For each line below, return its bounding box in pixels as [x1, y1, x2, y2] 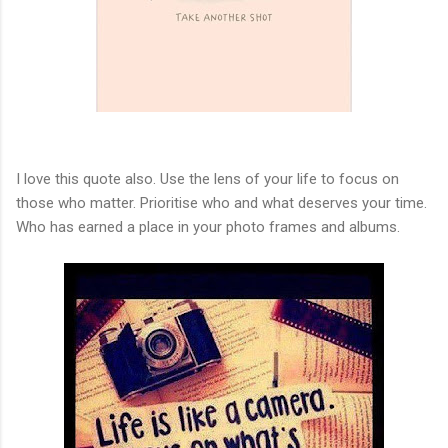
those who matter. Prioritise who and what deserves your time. [16, 193, 427, 212]
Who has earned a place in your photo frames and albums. [16, 217, 400, 236]
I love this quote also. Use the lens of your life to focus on [16, 169, 399, 188]
